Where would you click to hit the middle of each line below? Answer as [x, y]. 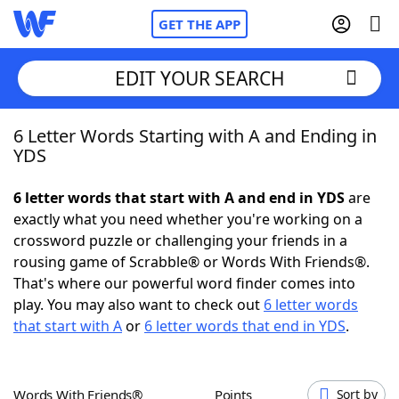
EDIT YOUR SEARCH [199, 78]
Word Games [95, 379]
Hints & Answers [241, 330]
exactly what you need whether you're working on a [188, 219]
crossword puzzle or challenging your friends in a [180, 240]
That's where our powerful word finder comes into [184, 283]
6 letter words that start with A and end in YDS [179, 198]
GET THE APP [199, 24]
